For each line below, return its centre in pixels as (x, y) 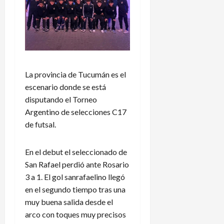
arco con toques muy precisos (75, 214)
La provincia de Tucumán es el (75, 74)
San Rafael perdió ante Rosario (77, 164)
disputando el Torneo (61, 99)
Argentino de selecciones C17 (76, 111)
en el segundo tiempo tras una (75, 189)
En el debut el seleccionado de (76, 151)
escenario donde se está (65, 86)
